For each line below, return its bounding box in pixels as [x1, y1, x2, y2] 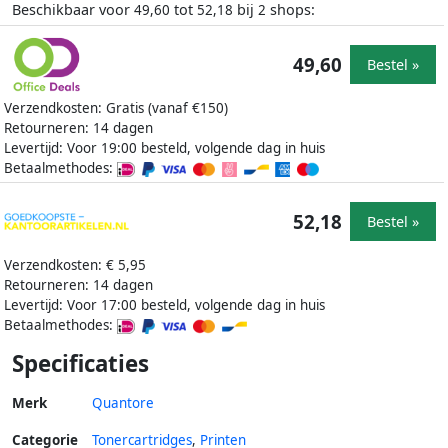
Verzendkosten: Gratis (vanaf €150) [4, 99, 228, 118]
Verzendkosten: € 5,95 [4, 256, 146, 275]
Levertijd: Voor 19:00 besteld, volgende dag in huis [4, 139, 325, 158]
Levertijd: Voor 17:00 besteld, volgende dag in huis [4, 296, 325, 315]
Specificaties [12, 348, 149, 380]
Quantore [92, 394, 154, 413]
